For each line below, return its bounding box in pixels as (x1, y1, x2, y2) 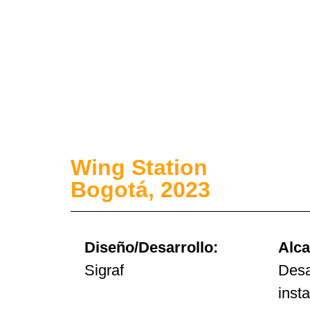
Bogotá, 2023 (71, 177, 210, 202)
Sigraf (84, 262, 124, 279)
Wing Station (71, 155, 208, 180)
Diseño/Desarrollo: (84, 239, 218, 256)
